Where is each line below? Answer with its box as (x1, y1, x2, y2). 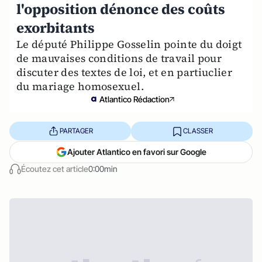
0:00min (88, 163, 118, 174)
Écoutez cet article (21, 163, 88, 174)
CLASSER (182, 126, 213, 136)
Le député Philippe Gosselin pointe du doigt (16, 36, 242, 51)
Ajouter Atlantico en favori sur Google (67, 146, 206, 157)
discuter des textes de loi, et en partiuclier (16, 64, 233, 80)
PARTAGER (59, 126, 93, 136)
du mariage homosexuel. (16, 78, 144, 94)
